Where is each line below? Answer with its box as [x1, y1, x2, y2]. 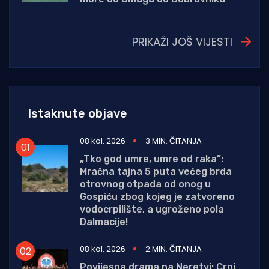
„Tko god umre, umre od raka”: [80, 153, 223, 165]
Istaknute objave [28, 106, 127, 121]
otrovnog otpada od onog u [80, 178, 211, 190]
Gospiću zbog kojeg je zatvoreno [80, 191, 235, 203]
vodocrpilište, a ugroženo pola [80, 204, 224, 216]
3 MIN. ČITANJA [145, 135, 202, 147]
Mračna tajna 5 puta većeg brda [80, 166, 232, 178]
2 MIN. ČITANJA [145, 243, 202, 255]
